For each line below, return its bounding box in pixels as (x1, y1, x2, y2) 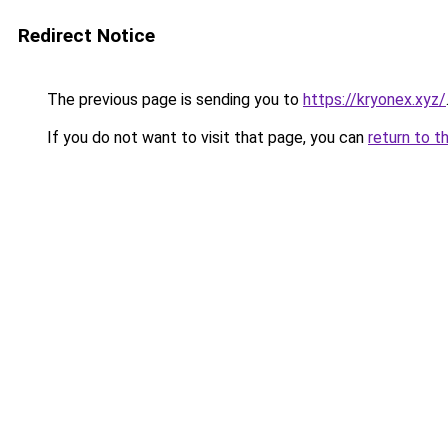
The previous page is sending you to (43, 90, 303, 109)
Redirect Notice (18, 24, 155, 47)
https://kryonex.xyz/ (303, 90, 446, 109)
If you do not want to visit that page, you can (43, 128, 368, 147)
